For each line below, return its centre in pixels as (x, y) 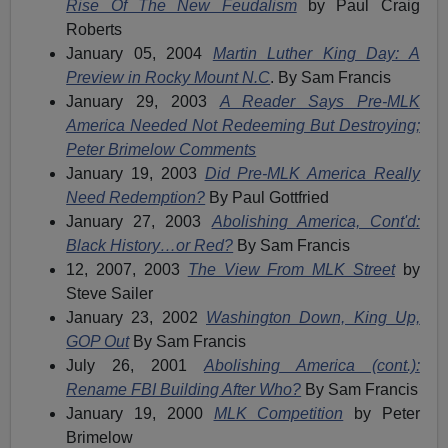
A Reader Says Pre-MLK (319, 101)
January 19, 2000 (140, 413)
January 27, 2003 (139, 221)
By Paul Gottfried (267, 197)
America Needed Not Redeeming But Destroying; (243, 125)
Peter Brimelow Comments (161, 149)
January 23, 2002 (136, 317)
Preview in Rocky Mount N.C (168, 77)
